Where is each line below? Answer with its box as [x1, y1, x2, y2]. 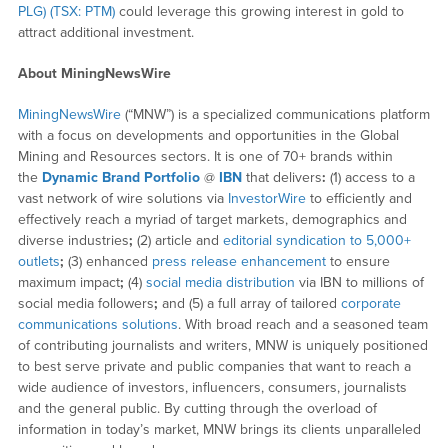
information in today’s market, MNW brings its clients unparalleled [17, 420, 421, 438]
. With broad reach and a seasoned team [177, 315, 428, 333]
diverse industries [17, 231, 129, 249]
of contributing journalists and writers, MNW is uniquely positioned [17, 336, 428, 354]
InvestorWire [227, 189, 306, 207]
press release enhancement [151, 252, 326, 270]
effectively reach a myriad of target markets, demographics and [17, 210, 407, 228]
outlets [17, 252, 60, 270]
